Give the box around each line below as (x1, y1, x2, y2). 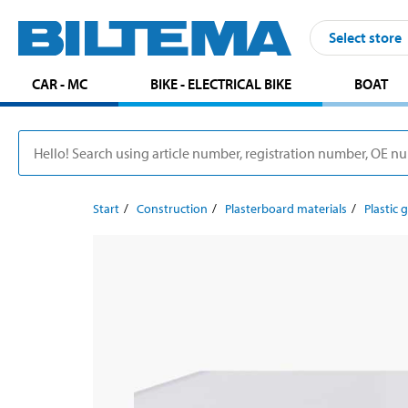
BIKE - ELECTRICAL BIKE (149, 74, 291, 93)
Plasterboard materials (225, 199, 347, 217)
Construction (137, 199, 208, 217)
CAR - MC (31, 74, 87, 93)
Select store (329, 28, 402, 47)
